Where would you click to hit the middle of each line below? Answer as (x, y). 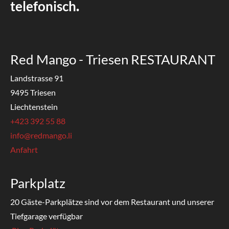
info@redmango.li (41, 135)
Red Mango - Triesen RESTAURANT (113, 60)
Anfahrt (24, 150)
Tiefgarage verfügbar (47, 216)
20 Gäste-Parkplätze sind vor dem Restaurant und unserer (112, 202)
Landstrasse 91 (37, 78)
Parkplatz (38, 183)
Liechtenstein (34, 107)
